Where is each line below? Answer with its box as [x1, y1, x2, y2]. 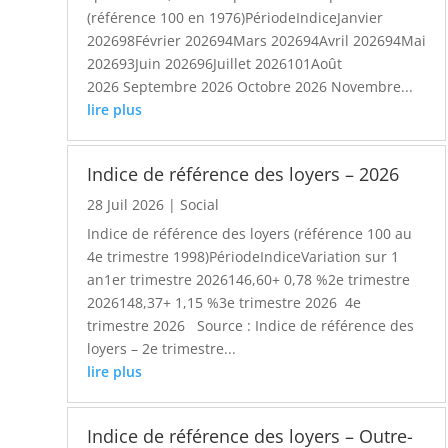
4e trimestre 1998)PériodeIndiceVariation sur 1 [87, 246, 400, 266]
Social [180, 194, 220, 214]
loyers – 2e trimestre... [87, 338, 237, 358]
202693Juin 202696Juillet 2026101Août [87, 53, 343, 73]
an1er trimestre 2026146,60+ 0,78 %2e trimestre [87, 269, 411, 289]
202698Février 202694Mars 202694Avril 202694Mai [87, 30, 427, 50]
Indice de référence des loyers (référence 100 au [87, 223, 413, 243]
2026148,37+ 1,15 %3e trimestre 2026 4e [87, 292, 362, 312]
